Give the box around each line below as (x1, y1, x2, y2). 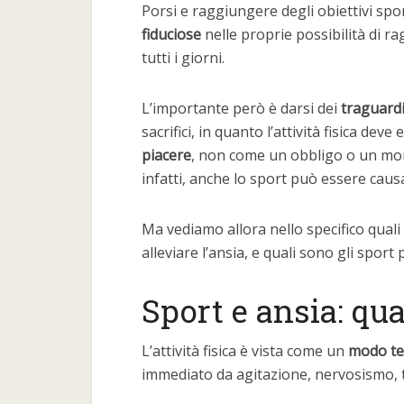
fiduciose (142, 24, 201, 44)
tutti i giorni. (142, 48, 225, 68)
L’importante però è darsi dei (142, 98, 337, 118)
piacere (142, 145, 191, 165)
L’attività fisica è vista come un (142, 341, 348, 361)
